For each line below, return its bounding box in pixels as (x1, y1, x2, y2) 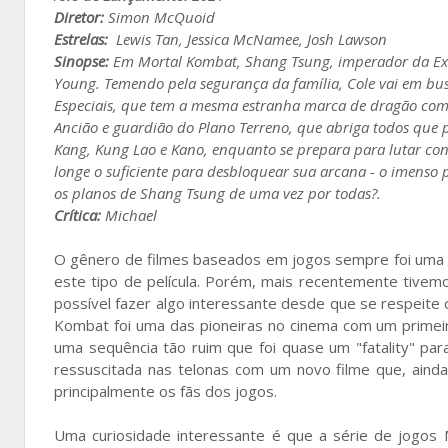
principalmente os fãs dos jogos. (54, 380, 277, 401)
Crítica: (54, 204, 101, 225)
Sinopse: (54, 50, 109, 71)
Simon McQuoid (104, 6, 215, 27)
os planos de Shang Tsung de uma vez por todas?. (54, 182, 381, 203)
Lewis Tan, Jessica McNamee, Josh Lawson (112, 28, 387, 49)
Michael (101, 204, 157, 225)
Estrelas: (54, 28, 112, 49)
